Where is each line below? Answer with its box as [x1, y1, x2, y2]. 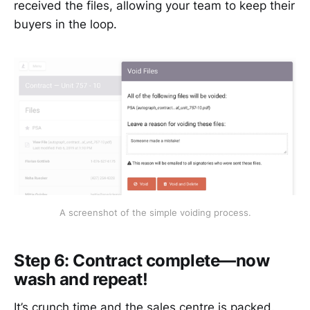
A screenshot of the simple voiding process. [59, 206, 251, 218]
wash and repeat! [14, 269, 148, 290]
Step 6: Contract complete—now [14, 250, 270, 271]
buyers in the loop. [14, 17, 117, 32]
